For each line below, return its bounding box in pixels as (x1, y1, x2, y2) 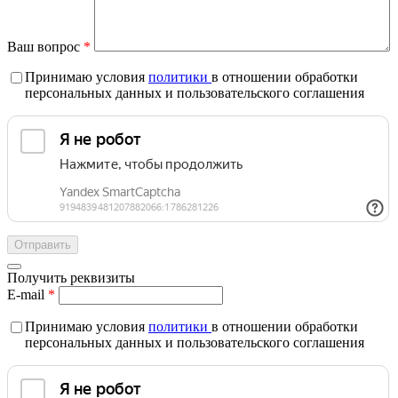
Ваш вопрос (7, 38, 84, 54)
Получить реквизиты (7, 269, 135, 285)
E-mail (7, 286, 48, 302)
